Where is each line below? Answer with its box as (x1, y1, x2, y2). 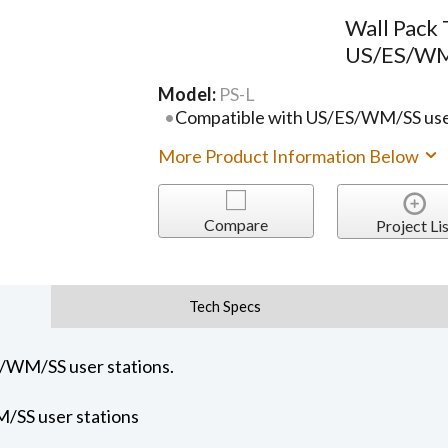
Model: (158, 82, 220, 105)
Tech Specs (189, 297, 262, 315)
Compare (203, 214, 268, 234)
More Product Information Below (158, 145, 423, 168)
